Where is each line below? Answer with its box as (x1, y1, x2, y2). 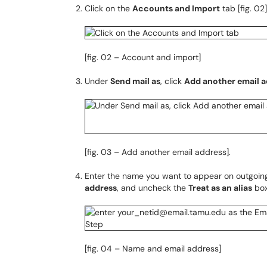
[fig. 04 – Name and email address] (85, 243, 221, 254)
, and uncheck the (117, 182, 188, 193)
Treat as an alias (188, 182, 252, 193)
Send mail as (110, 76, 160, 86)
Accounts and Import (132, 3, 220, 14)
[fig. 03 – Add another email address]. (85, 147, 231, 157)
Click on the (85, 3, 132, 14)
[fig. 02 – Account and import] (85, 52, 201, 63)
